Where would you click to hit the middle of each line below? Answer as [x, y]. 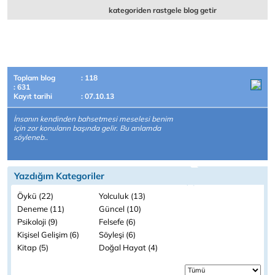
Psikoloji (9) [37, 222]
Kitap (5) [33, 247]
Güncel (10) [120, 209]
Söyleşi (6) [117, 234]
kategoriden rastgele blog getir [163, 10]
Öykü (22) [35, 196]
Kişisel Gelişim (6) [48, 234]
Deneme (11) [41, 209]
